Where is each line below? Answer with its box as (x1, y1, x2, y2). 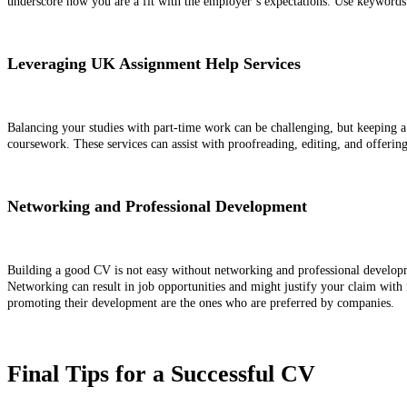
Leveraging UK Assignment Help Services (7, 55, 301, 74)
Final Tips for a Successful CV (7, 361, 315, 388)
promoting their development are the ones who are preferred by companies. (7, 296, 398, 311)
